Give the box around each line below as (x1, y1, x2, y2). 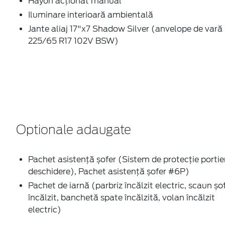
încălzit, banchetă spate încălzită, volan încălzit (28, 192, 215, 202)
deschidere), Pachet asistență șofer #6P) (28, 166, 189, 176)
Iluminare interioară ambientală (28, 10, 153, 20)
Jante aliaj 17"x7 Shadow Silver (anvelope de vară (28, 24, 222, 34)
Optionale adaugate (16, 124, 131, 137)
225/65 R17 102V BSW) (28, 36, 119, 46)
